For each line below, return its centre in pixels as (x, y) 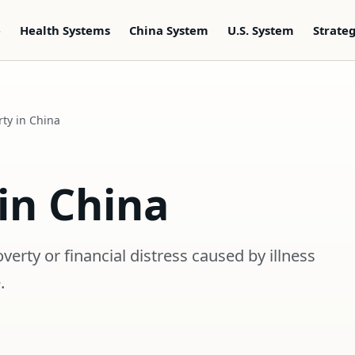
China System (169, 30)
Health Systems (65, 30)
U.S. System (261, 30)
